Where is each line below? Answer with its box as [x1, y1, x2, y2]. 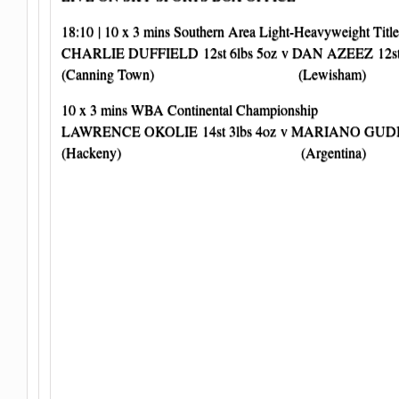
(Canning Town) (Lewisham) [61, 64, 366, 84]
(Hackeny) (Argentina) [61, 142, 366, 162]
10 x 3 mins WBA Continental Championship [61, 100, 318, 119]
